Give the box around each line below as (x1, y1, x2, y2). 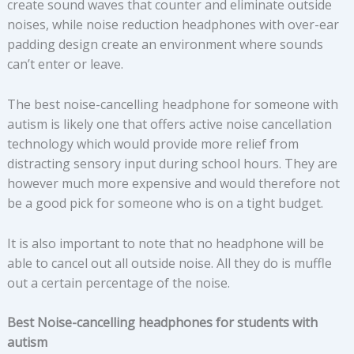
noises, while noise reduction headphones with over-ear (6, 16, 339, 34)
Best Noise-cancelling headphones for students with (6, 314, 318, 332)
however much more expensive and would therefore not (6, 174, 340, 192)
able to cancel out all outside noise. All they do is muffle (6, 254, 332, 272)
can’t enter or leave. (6, 55, 123, 73)
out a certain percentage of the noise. (6, 273, 230, 292)
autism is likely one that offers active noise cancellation (6, 115, 332, 133)
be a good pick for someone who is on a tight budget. (6, 194, 323, 212)
